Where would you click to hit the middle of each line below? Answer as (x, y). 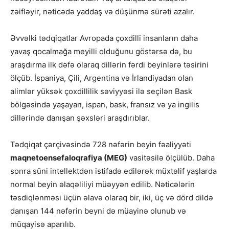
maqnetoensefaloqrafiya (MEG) (69, 158)
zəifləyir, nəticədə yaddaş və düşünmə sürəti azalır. (102, 12)
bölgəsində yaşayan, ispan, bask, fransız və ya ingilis (105, 105)
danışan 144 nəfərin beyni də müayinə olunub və (98, 211)
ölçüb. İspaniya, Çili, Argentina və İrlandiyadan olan (102, 78)
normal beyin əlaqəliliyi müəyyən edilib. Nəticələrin (102, 185)
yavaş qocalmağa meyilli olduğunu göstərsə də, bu (101, 52)
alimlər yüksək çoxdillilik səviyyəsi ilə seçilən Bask (101, 91)
